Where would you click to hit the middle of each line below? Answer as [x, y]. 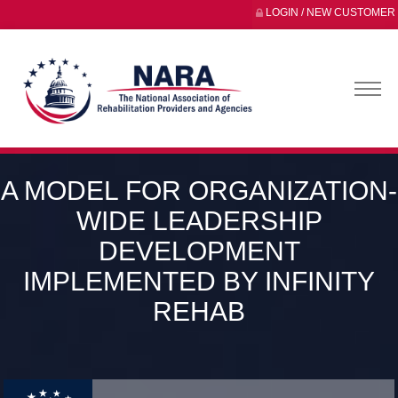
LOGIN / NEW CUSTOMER [330, 12]
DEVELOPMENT [199, 251]
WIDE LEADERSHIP [199, 221]
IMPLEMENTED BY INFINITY [199, 282]
